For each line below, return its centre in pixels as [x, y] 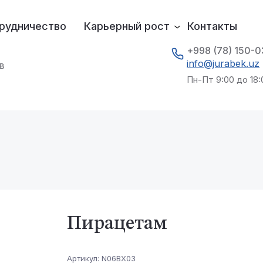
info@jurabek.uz [223, 63]
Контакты [212, 26]
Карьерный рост [127, 26]
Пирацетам [117, 224]
